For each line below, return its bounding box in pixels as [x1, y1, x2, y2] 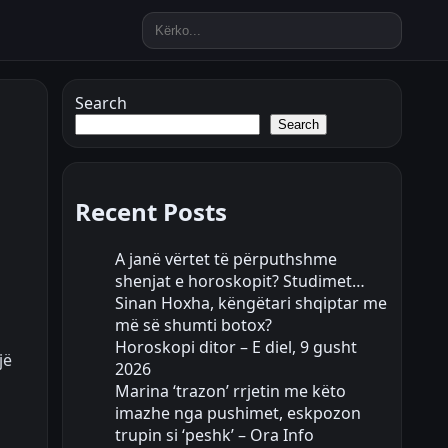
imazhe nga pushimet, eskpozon [115, 401, 361, 424]
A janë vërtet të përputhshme [115, 247, 337, 270]
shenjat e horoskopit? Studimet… [115, 269, 365, 292]
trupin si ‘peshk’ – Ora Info [115, 423, 314, 446]
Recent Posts [75, 194, 227, 228]
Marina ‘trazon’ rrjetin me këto [115, 379, 346, 402]
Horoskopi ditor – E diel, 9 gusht [115, 335, 357, 358]
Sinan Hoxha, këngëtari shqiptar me [115, 291, 387, 314]
